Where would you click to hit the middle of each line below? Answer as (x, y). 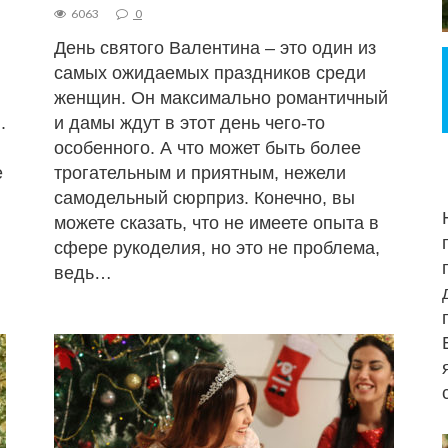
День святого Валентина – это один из (214, 47)
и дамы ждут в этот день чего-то (189, 122)
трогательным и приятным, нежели (199, 172)
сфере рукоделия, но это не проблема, (216, 247)
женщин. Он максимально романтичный (220, 97)
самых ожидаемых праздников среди (209, 72)
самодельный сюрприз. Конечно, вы (204, 197)
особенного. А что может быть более (207, 147)
